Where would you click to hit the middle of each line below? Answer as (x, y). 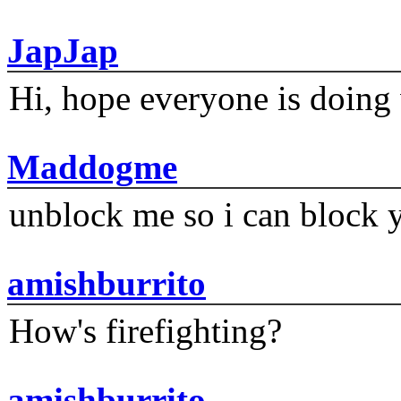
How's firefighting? (145, 331)
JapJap (63, 51)
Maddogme (92, 167)
